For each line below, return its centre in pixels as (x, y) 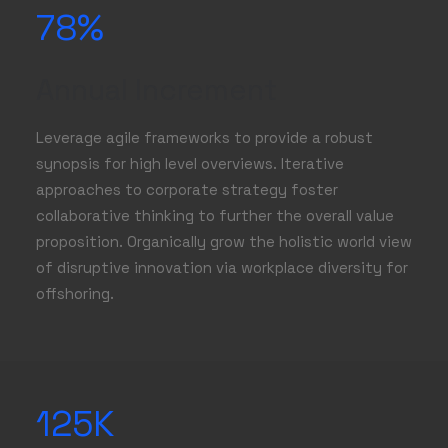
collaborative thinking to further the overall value (215, 215)
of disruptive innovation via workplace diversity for (222, 267)
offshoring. (75, 293)
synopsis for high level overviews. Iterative (190, 163)
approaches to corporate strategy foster (187, 189)
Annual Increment (156, 89)
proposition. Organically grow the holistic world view (224, 241)
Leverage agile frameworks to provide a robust (204, 137)
